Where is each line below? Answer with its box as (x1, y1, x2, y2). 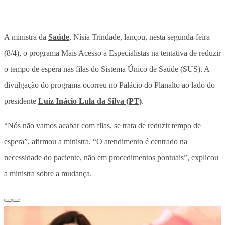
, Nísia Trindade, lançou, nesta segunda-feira (69, 32, 210, 41)
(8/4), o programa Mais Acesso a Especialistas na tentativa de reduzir (4, 48, 221, 57)
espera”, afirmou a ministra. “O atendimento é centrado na (4, 137, 187, 146)
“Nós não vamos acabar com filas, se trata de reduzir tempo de (4, 121, 201, 130)
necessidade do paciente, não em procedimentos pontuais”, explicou (4, 153, 218, 162)
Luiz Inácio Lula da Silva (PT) (38, 96, 142, 105)
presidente (4, 96, 38, 105)
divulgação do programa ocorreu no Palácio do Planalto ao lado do (4, 80, 215, 89)
